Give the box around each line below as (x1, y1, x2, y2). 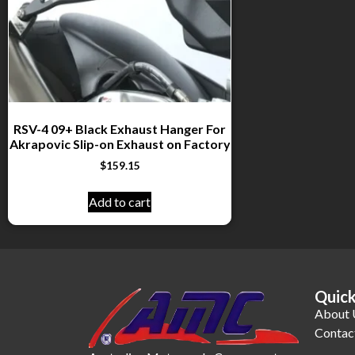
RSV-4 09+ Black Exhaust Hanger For (13, 120, 227, 136)
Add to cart (89, 193, 151, 209)
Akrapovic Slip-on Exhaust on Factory (9, 136, 231, 151)
